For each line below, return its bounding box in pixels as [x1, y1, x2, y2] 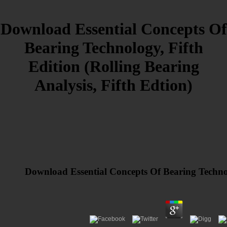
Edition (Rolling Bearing [28, 57, 199, 76]
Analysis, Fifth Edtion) [34, 76, 193, 95]
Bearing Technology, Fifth [24, 39, 203, 57]
